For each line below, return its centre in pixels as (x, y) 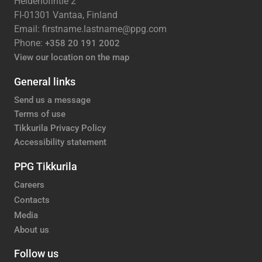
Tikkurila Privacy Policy (60, 128)
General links (45, 81)
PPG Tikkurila (46, 167)
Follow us (36, 254)
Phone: (30, 43)
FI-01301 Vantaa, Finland (66, 15)
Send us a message (52, 100)
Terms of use (40, 114)
